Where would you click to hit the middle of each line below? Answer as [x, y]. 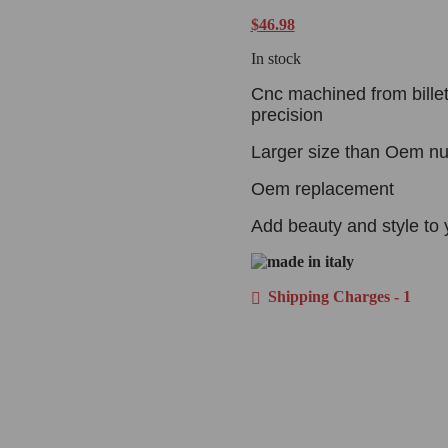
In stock [275, 58]
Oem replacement [322, 188]
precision [286, 114]
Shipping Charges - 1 [337, 296]
